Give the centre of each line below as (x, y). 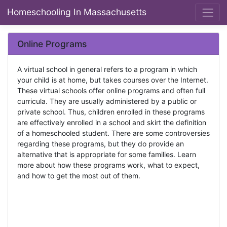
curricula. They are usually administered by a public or (107, 101)
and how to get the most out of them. (79, 175)
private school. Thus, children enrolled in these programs (111, 111)
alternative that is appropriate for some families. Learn (106, 154)
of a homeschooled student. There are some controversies (113, 133)
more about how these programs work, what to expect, (108, 165)
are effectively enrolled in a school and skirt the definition (111, 122)
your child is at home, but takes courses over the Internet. (112, 80)
